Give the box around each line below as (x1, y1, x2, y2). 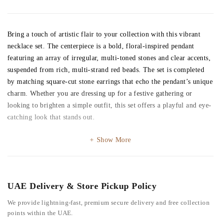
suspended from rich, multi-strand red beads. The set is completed (7, 66, 204, 74)
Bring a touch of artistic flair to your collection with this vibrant (7, 30, 201, 38)
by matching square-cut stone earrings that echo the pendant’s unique (7, 77, 213, 85)
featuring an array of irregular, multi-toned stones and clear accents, (7, 54, 211, 62)
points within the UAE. (7, 209, 73, 217)
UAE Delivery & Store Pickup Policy (7, 181, 156, 191)
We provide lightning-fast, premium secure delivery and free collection (7, 198, 210, 206)
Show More (96, 136, 131, 144)
